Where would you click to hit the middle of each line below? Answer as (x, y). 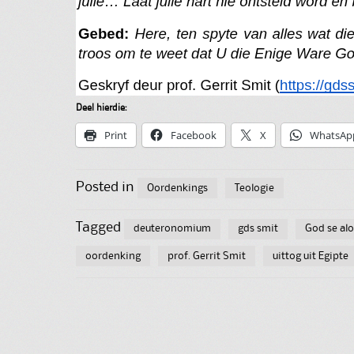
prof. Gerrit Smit (207, 256)
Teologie (254, 188)
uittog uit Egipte (311, 256)
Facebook (194, 135)
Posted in (107, 187)
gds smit (258, 229)
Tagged (100, 228)
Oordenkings (177, 188)
